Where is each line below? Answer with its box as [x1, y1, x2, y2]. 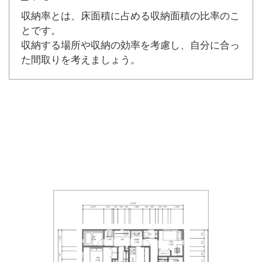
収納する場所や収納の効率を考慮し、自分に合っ [21, 39, 240, 51]
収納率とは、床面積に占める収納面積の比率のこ [21, 9, 240, 22]
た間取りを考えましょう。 [21, 53, 140, 65]
